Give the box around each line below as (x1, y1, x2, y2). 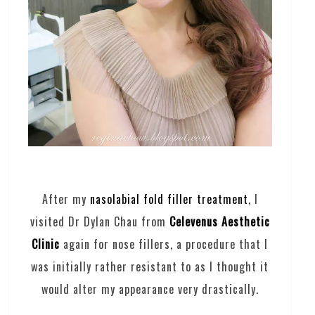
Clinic (32, 235, 60, 252)
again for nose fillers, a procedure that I (60, 235, 269, 252)
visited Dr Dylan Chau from (30, 212, 169, 230)
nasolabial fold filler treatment (89, 190, 248, 207)
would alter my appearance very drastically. (41, 280, 259, 297)
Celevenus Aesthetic (169, 212, 270, 230)
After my (41, 190, 90, 207)
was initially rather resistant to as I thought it (31, 257, 269, 275)
